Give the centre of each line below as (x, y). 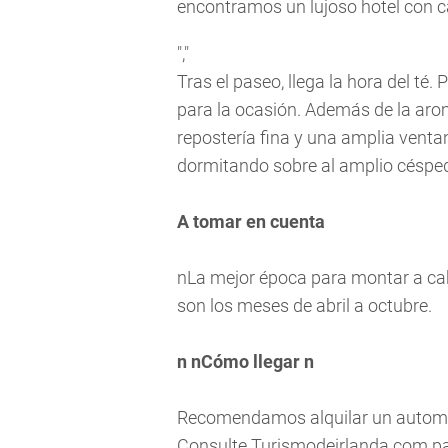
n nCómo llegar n (245, 361)
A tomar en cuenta (251, 221)
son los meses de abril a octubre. (304, 305)
